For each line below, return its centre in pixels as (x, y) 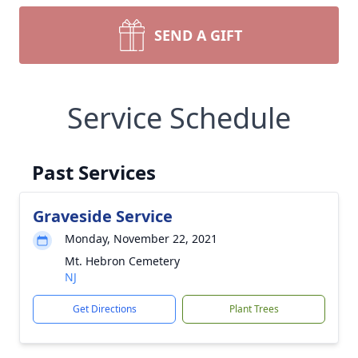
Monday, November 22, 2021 (141, 239)
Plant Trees (254, 309)
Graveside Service (103, 216)
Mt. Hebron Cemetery (122, 261)
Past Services (94, 172)
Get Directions (104, 309)
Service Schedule (179, 118)
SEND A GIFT (198, 35)
